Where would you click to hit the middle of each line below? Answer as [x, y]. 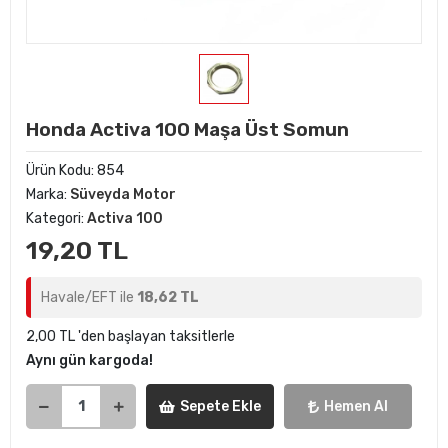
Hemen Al [356, 406]
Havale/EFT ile [89, 297]
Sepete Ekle [220, 406]
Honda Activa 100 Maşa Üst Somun [187, 129]
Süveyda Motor [123, 194]
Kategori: [56, 218]
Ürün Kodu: [61, 170]
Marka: [48, 194]
